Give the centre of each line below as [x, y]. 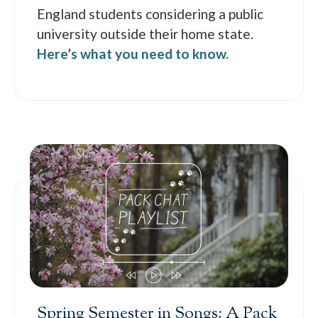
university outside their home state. [146, 33]
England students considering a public [150, 13]
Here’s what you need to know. [133, 53]
